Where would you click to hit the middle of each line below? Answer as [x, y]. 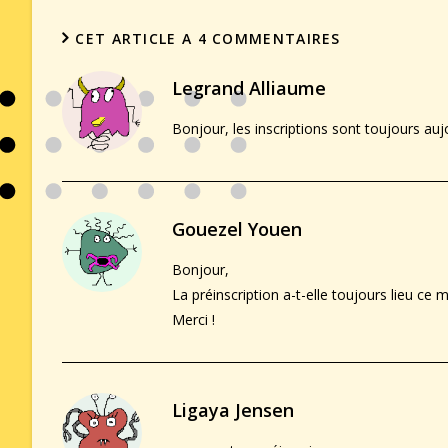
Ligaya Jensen [233, 409]
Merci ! [193, 319]
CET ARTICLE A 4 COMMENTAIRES [208, 38]
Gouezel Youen [237, 228]
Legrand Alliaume [249, 87]
